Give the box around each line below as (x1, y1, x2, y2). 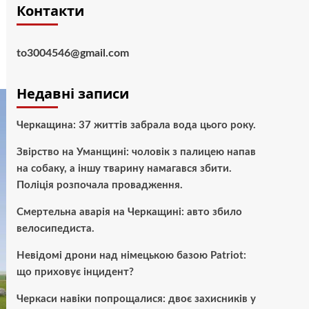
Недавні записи (16, 84, 129, 103)
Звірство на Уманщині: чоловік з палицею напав (16, 147, 256, 157)
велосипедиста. (16, 223, 94, 234)
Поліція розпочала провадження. (16, 180, 183, 190)
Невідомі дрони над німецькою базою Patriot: (16, 250, 246, 261)
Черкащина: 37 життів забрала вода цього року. (16, 120, 256, 130)
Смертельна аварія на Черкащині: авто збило (16, 207, 242, 217)
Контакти (16, 1, 84, 20)
